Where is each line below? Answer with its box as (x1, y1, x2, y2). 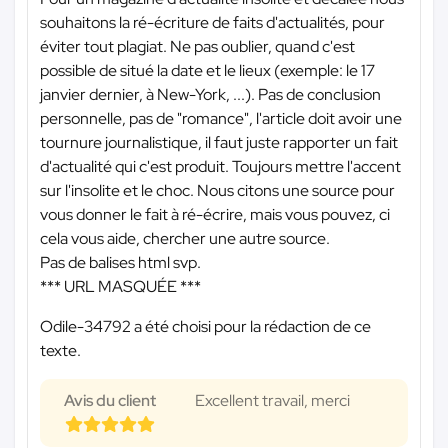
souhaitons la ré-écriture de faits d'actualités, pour (40, 12, 385, 34)
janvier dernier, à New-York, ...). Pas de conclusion (40, 84, 381, 106)
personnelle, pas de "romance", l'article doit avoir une (40, 108, 402, 130)
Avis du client (64, 390, 156, 412)
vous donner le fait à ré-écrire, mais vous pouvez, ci (40, 204, 390, 226)
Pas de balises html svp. (40, 252, 201, 274)
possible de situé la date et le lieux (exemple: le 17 (40, 60, 375, 82)
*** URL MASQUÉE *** (40, 276, 201, 298)
